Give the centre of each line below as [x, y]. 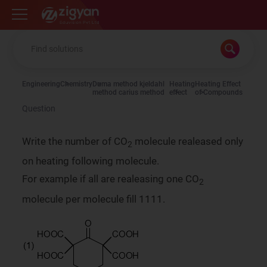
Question [39, 108]
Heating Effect [218, 84]
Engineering [41, 84]
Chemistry [77, 84]
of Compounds [218, 92]
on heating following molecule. [92, 161]
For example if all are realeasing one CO [111, 179]
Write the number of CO [75, 141]
